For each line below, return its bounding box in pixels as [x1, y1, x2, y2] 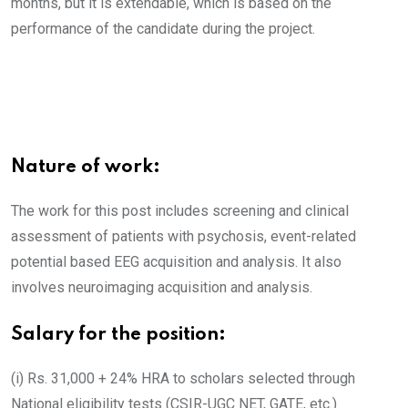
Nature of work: [11, 158, 160, 177]
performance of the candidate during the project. [11, 20, 315, 37]
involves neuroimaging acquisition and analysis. [11, 279, 312, 296]
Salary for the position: [11, 326, 226, 344]
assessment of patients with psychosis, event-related [11, 228, 356, 245]
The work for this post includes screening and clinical [11, 202, 349, 219]
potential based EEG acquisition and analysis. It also [11, 253, 342, 270]
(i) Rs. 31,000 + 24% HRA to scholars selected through [11, 370, 355, 387]
